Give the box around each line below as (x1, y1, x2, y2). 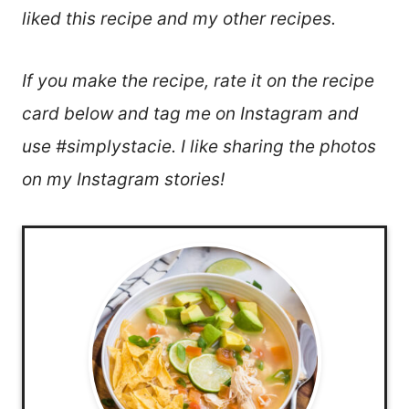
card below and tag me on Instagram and (22, 102, 359, 124)
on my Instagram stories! (22, 168, 225, 190)
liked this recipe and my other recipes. (22, 7, 336, 29)
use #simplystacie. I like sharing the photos (22, 135, 376, 157)
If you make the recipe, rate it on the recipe (22, 69, 374, 91)
